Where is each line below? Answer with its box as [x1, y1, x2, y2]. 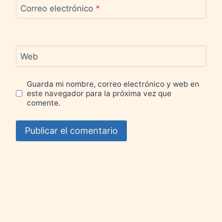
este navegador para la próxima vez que [27, 89, 172, 99]
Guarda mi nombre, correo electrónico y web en [27, 79, 200, 89]
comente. [27, 98, 61, 108]
